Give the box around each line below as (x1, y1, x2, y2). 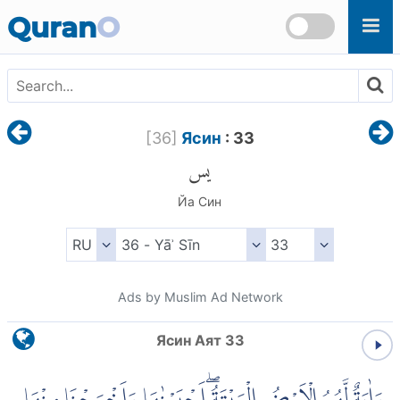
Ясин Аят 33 (155, 331, 245, 350)
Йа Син (178, 194, 222, 210)
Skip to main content (7, 2, 148, 20)
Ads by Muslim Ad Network (117, 289, 283, 305)
